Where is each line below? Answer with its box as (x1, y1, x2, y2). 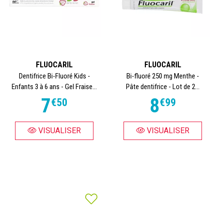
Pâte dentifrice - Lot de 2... (126, 82, 200, 91)
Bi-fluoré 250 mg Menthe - (126, 72, 199, 80)
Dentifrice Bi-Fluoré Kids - (18, 72, 90, 80)
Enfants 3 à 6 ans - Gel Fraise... (12, 82, 97, 91)
